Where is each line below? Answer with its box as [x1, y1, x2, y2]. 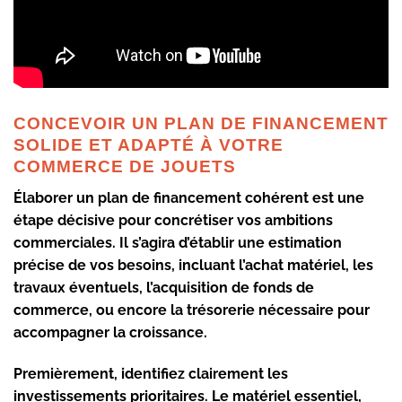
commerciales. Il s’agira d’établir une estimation [13, 233, 342, 251]
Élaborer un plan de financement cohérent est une [13, 188, 364, 206]
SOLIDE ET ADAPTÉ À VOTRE [13, 135, 284, 155]
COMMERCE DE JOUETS [13, 157, 236, 177]
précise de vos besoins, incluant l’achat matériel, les [13, 256, 373, 274]
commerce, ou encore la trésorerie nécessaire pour [13, 301, 370, 319]
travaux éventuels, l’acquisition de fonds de [13, 278, 314, 296]
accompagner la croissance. [13, 323, 207, 341]
